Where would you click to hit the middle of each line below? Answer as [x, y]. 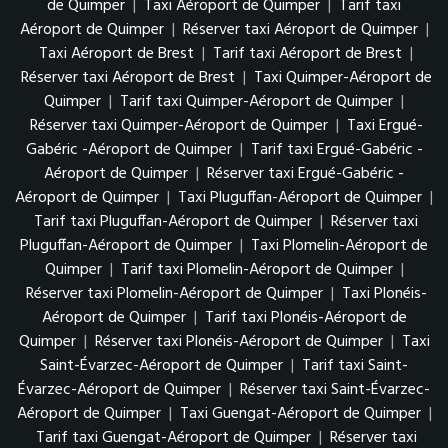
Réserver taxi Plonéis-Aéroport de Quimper [240, 341]
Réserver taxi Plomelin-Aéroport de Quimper [176, 293]
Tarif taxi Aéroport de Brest [307, 53]
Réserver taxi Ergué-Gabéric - [305, 173]
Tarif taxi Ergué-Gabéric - [336, 149]
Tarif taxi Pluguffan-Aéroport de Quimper [175, 221]
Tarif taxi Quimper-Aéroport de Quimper [258, 101]
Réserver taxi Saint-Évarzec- [335, 389]
